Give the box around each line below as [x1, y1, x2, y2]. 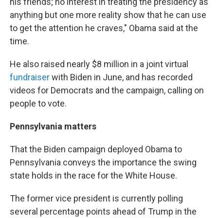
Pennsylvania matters [10, 121, 96, 132]
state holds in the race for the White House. [10, 170, 177, 181]
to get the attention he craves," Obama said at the [10, 23, 198, 34]
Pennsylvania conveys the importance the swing [10, 157, 197, 168]
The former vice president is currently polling [10, 193, 183, 204]
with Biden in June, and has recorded [52, 72, 193, 83]
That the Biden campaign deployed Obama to [10, 144, 182, 155]
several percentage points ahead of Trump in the [10, 206, 197, 217]
